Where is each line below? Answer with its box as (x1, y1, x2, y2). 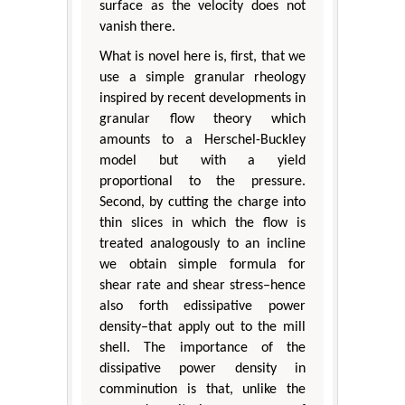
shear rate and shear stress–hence (99, 278, 306, 294)
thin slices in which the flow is (99, 216, 306, 231)
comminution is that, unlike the (99, 382, 306, 398)
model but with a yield (99, 154, 306, 169)
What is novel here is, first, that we (99, 50, 306, 65)
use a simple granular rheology (99, 71, 306, 86)
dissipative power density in (99, 362, 306, 377)
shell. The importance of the (99, 341, 306, 356)
